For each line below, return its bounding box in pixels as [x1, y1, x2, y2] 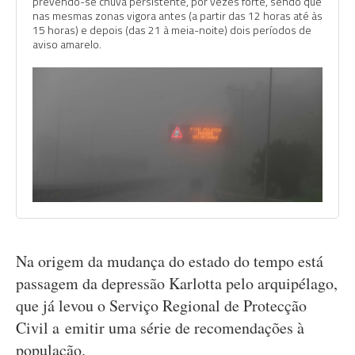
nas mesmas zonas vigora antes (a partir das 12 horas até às [32, 7, 323, 24]
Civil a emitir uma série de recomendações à [16, 317, 304, 338]
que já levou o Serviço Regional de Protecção [16, 295, 307, 316]
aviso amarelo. [32, 36, 101, 52]
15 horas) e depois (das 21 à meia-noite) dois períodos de [32, 21, 311, 38]
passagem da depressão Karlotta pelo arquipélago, [16, 273, 338, 294]
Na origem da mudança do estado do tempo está [16, 250, 323, 272]
